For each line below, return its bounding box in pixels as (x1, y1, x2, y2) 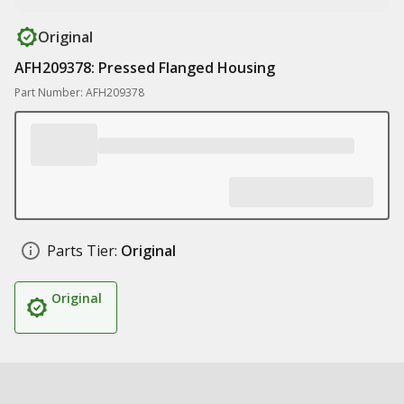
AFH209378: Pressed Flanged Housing (14, 58, 275, 78)
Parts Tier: (47, 241, 117, 261)
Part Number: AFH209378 (14, 85, 144, 100)
